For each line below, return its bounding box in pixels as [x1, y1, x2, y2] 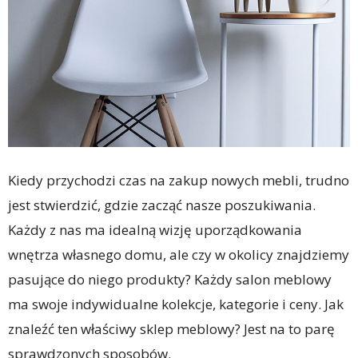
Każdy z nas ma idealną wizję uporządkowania [8, 221, 302, 240]
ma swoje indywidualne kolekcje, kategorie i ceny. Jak [8, 295, 344, 314]
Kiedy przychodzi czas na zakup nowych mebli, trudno [8, 171, 349, 190]
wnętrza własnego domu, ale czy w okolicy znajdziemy [8, 245, 349, 265]
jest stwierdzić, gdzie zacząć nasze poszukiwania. [8, 196, 316, 215]
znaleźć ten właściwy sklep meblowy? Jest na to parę [8, 320, 335, 339]
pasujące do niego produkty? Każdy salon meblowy [8, 270, 332, 289]
